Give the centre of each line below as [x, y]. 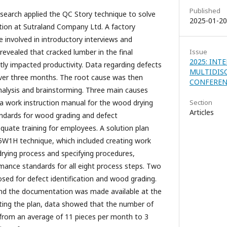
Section [201, 103]
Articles [202, 112]
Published [205, 11]
